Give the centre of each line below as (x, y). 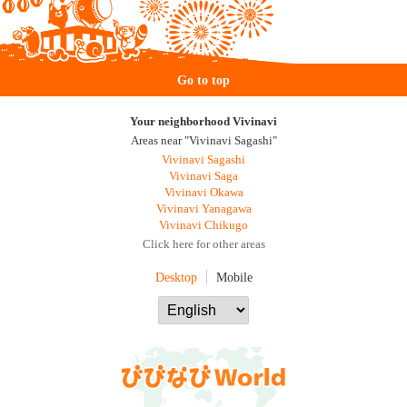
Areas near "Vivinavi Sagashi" (203, 140)
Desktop (176, 277)
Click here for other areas (203, 244)
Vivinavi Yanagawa (203, 208)
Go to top (203, 79)
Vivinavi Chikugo (203, 225)
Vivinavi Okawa (203, 192)
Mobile (234, 277)
